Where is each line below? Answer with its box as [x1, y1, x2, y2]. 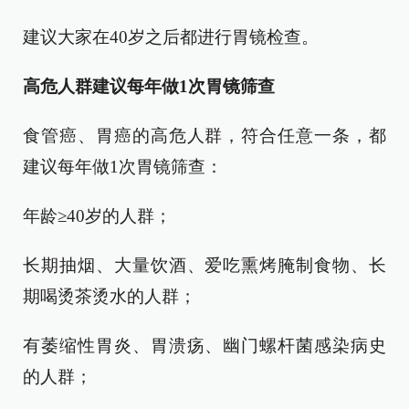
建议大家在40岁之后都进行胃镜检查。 [23, 27, 319, 47]
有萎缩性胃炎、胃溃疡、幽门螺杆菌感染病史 [23, 336, 386, 355]
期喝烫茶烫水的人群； [23, 287, 196, 306]
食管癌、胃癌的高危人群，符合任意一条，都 [23, 126, 386, 145]
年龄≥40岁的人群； [23, 206, 172, 225]
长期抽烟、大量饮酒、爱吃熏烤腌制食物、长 [23, 256, 386, 275]
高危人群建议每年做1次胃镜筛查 [23, 77, 275, 96]
